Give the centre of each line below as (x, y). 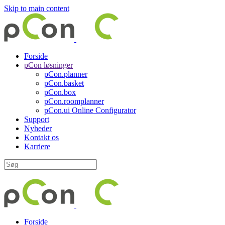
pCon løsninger (48, 65)
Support (37, 119)
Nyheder (38, 128)
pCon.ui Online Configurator (90, 110)
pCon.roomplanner (74, 101)
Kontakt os (41, 137)
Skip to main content (37, 8)
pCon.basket (64, 83)
